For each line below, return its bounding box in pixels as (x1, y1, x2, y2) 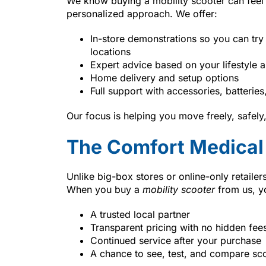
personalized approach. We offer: (66, 7, 217, 20)
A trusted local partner (90, 208, 190, 220)
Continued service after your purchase (90, 234, 261, 246)
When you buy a (66, 183, 142, 195)
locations (90, 45, 131, 58)
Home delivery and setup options (90, 71, 239, 84)
